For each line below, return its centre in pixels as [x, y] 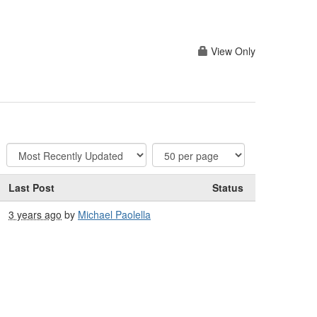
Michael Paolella [114, 215]
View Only [232, 51]
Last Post [31, 188]
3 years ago [35, 215]
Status [228, 188]
